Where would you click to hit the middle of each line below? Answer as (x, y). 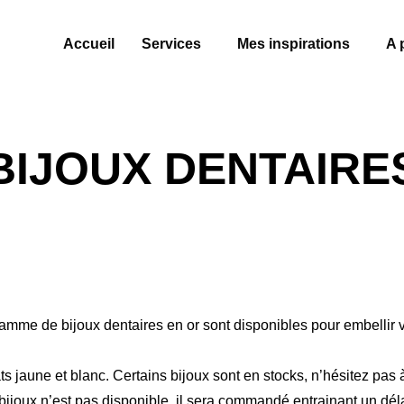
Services (172, 44)
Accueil (89, 44)
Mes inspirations (294, 44)
